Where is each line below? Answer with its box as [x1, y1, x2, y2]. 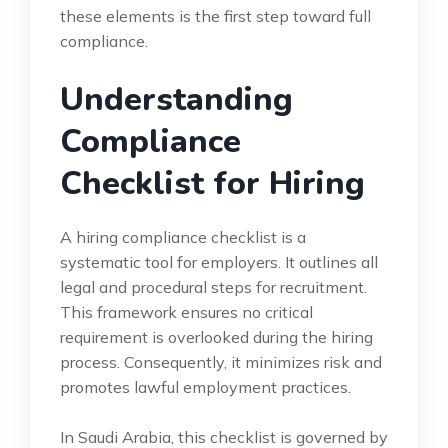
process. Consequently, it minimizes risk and [60, 351, 382, 372]
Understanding [60, 77, 293, 121]
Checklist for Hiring [60, 161, 365, 205]
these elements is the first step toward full [60, 5, 371, 26]
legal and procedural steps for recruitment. [60, 276, 367, 297]
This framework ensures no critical [60, 301, 313, 322]
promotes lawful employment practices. [60, 376, 351, 397]
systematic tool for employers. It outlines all [60, 251, 378, 272]
